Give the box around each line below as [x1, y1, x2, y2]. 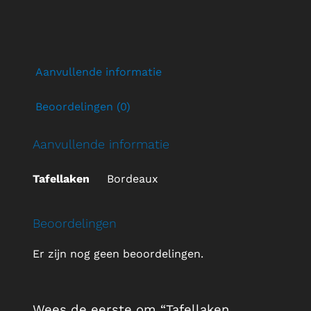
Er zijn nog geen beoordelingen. [32, 247, 203, 261]
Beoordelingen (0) [35, 100, 131, 114]
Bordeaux [106, 171, 158, 185]
